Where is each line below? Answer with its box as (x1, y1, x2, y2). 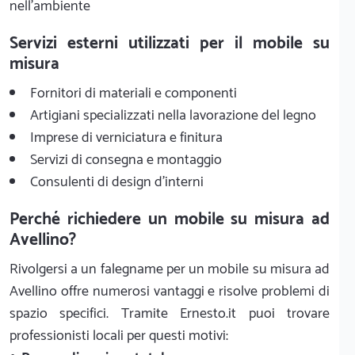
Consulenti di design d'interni (30, 170, 204, 194)
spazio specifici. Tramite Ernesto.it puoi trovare (10, 301, 330, 326)
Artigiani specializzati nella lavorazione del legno (30, 103, 316, 128)
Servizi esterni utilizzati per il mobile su (10, 29, 330, 57)
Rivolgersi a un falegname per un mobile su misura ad (10, 257, 330, 281)
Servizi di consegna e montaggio (30, 147, 222, 172)
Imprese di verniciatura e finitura (30, 125, 223, 150)
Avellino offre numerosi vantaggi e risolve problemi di (10, 279, 330, 303)
